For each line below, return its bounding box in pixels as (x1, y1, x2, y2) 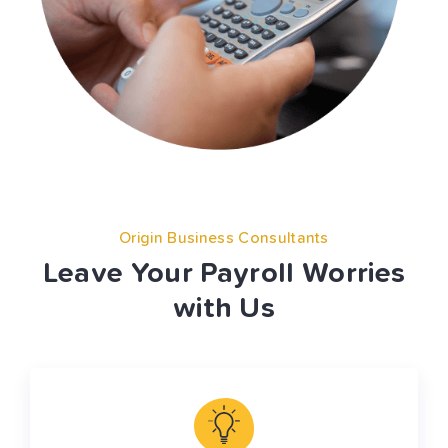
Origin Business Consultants (119, 230, 329, 247)
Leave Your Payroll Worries (42, 259, 406, 289)
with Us (172, 294, 276, 324)
